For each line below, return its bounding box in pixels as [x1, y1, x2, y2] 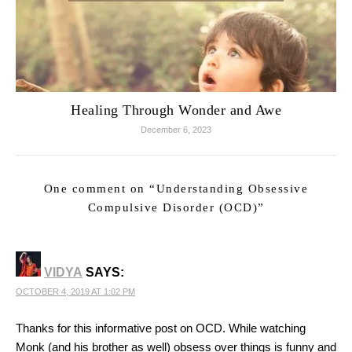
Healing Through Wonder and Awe [71, 101, 281, 118]
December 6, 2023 [141, 124, 211, 134]
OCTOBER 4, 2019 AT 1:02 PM [16, 286, 135, 296]
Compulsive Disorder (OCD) [87, 200, 258, 214]
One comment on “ [43, 181, 156, 195]
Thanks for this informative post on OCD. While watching [16, 321, 306, 335]
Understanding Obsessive [156, 181, 309, 195]
